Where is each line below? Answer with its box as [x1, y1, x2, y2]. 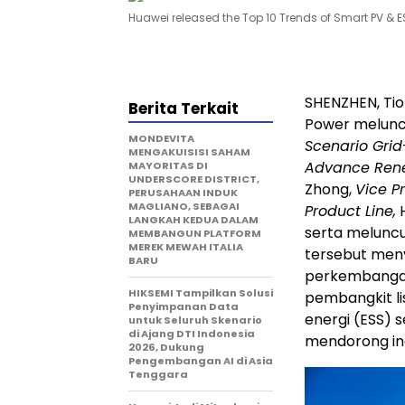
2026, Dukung [128, 340, 204, 354]
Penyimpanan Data [128, 299, 239, 314]
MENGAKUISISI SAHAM [128, 145, 250, 159]
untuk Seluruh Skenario [128, 313, 262, 327]
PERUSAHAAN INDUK [128, 185, 238, 200]
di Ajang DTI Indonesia [128, 326, 255, 341]
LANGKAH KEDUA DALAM [128, 212, 259, 227]
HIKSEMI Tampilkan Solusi [128, 286, 273, 300]
